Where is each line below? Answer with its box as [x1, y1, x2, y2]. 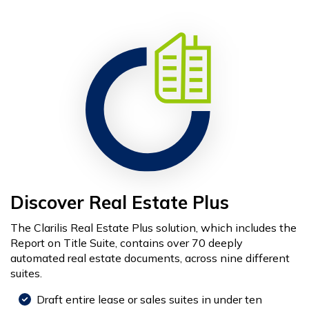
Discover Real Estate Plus [10, 191, 229, 215]
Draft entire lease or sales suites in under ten [31, 292, 262, 307]
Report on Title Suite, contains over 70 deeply [10, 236, 243, 250]
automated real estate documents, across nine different [10, 251, 290, 266]
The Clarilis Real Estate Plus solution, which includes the [10, 221, 297, 235]
